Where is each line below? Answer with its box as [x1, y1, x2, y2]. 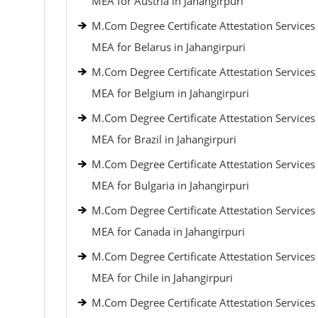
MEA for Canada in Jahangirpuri [91, 224, 245, 238]
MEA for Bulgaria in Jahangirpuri [91, 178, 249, 192]
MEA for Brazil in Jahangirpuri [91, 132, 236, 146]
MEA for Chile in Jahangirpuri [91, 270, 233, 285]
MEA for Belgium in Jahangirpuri [91, 86, 249, 100]
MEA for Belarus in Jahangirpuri [91, 40, 246, 54]
